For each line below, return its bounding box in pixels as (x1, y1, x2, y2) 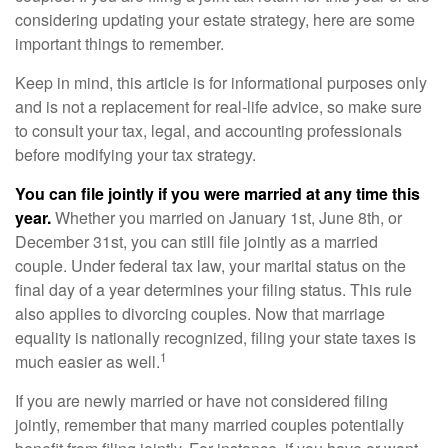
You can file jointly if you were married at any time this (15, 182, 420, 206)
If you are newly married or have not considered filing (15, 389, 388, 413)
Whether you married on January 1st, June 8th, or (51, 206, 402, 230)
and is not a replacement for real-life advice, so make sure (15, 95, 422, 119)
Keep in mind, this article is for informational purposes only (15, 71, 427, 95)
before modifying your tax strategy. (15, 143, 256, 167)
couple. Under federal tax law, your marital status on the (15, 254, 406, 278)
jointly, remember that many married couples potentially (15, 413, 404, 437)
